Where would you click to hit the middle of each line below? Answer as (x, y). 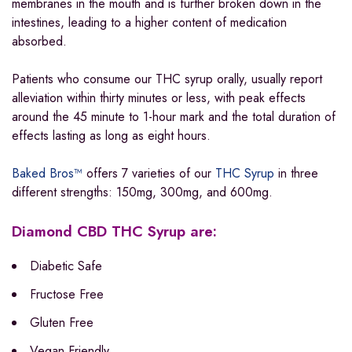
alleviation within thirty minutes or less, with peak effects (159, 97)
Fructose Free (67, 294)
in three (296, 173)
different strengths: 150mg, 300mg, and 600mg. (142, 192)
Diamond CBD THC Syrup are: (114, 231)
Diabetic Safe (66, 266)
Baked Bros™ (47, 173)
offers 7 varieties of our (149, 173)
